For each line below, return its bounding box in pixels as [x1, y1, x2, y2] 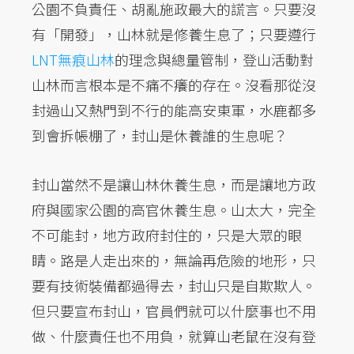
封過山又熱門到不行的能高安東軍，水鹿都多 [32, 100, 316, 121]
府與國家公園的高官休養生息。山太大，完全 [32, 199, 316, 220]
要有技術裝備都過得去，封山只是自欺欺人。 [32, 275, 316, 296]
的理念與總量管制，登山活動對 [115, 49, 314, 70]
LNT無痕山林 [32, 49, 115, 70]
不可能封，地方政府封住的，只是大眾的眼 [32, 224, 302, 246]
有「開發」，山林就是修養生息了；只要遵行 [32, 24, 316, 45]
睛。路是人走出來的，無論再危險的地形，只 [32, 250, 316, 271]
